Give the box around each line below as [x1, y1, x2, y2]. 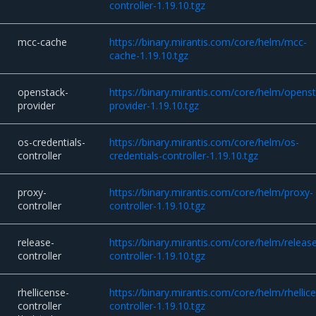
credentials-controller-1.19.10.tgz [109, 149, 259, 163]
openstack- [18, 85, 69, 99]
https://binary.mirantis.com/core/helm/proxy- [109, 186, 314, 200]
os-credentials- [18, 135, 86, 150]
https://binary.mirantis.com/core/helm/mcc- [109, 35, 308, 49]
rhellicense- [18, 286, 70, 300]
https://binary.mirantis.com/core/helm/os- [109, 135, 300, 150]
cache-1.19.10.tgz [109, 49, 189, 63]
